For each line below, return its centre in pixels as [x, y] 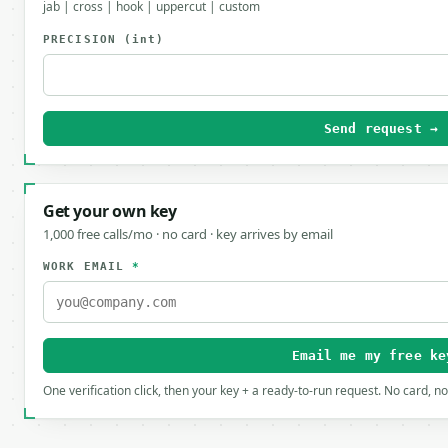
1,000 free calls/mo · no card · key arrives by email [188, 234]
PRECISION [83, 39]
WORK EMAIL [88, 266]
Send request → [381, 128]
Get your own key [110, 211]
